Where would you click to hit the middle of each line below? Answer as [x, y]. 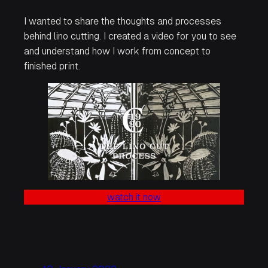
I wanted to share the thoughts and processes [123, 22]
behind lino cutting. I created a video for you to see [130, 36]
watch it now [134, 197]
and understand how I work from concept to [117, 51]
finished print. [52, 66]
